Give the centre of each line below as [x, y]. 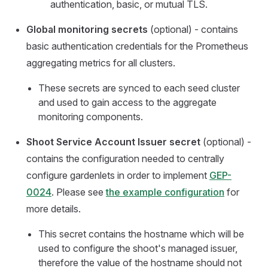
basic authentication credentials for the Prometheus [137, 46]
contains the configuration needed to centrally [125, 159]
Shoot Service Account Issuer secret [113, 142]
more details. [54, 209]
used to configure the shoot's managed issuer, [138, 248]
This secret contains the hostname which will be [141, 234]
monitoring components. [91, 117]
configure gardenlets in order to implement [118, 175]
